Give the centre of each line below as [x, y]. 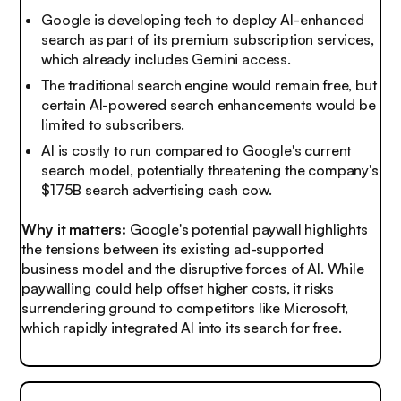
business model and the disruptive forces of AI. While [193, 269]
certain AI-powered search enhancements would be [209, 105]
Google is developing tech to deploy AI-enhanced [203, 20]
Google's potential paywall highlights [248, 230]
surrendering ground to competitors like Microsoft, [185, 308]
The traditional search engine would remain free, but [209, 85]
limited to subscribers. [113, 125]
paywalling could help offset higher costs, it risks [178, 289]
